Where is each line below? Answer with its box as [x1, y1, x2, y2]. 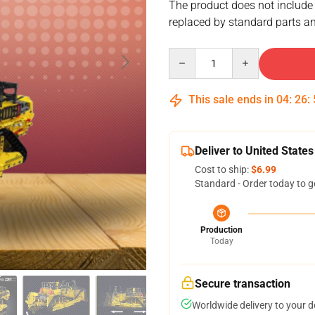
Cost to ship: [195, 164, 251, 175]
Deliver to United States [195, 144, 314, 157]
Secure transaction [195, 277, 290, 290]
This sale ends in [186, 93, 276, 106]
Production [200, 225, 243, 235]
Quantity [168, 49, 207, 60]
